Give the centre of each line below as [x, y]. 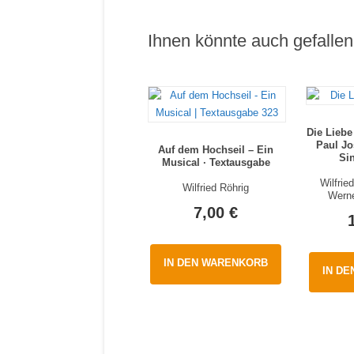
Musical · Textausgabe [216, 162]
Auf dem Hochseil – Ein [216, 149]
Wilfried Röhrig [216, 187]
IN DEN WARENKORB [216, 263]
